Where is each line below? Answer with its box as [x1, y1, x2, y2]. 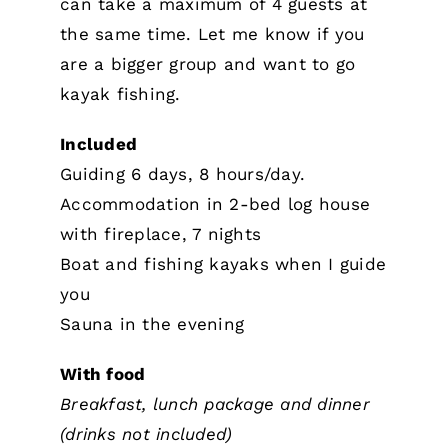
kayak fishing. [60, 84, 181, 104]
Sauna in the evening [60, 314, 245, 334]
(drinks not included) [60, 424, 233, 444]
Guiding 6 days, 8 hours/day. [60, 164, 306, 184]
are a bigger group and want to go [60, 54, 356, 74]
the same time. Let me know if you [60, 24, 365, 44]
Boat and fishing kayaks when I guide [60, 254, 387, 274]
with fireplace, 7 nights [60, 224, 262, 244]
